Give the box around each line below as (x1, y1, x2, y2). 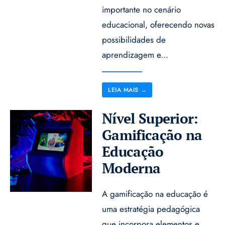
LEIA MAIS (108, 85, 139, 94)
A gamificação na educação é (102, 187, 208, 200)
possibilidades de (102, 33, 166, 46)
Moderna (102, 158, 161, 177)
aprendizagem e (102, 48, 161, 61)
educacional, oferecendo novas (102, 18, 215, 31)
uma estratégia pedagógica (102, 202, 200, 215)
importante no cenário (102, 3, 181, 16)
